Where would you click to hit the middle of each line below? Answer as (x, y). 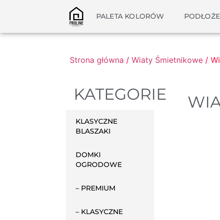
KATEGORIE (120, 94)
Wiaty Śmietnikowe (167, 60)
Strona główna (97, 60)
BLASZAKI (93, 131)
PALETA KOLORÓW (130, 16)
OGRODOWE (99, 165)
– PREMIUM (96, 188)
